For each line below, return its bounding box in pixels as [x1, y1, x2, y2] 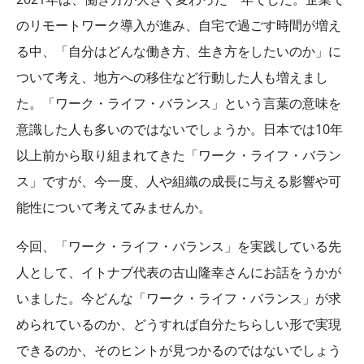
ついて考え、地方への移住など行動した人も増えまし [16, 67, 328, 86]
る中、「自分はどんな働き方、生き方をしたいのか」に [16, 41, 341, 60]
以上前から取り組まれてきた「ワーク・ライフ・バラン [16, 145, 341, 164]
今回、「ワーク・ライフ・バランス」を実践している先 [16, 236, 341, 255]
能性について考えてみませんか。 [16, 197, 211, 216]
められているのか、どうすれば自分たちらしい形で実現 [16, 314, 341, 333]
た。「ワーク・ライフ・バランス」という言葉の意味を [16, 93, 341, 112]
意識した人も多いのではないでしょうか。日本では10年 [16, 119, 343, 138]
